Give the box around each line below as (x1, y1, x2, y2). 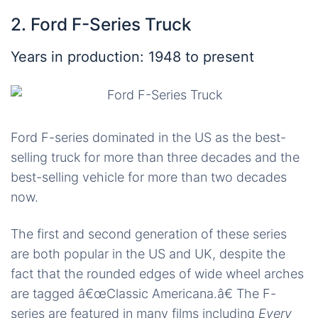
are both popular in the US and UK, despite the (11, 246, 285, 262)
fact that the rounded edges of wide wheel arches (11, 266, 304, 282)
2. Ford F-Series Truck (11, 13, 192, 35)
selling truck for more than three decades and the (11, 150, 300, 165)
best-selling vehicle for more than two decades (11, 170, 287, 185)
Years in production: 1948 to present (11, 48, 254, 66)
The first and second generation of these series (11, 226, 287, 242)
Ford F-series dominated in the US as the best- (11, 130, 286, 146)
